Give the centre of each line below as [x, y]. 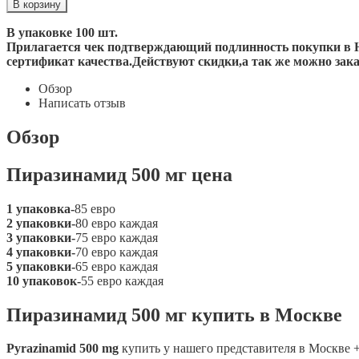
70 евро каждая [117, 252]
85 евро [95, 208]
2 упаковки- [41, 223]
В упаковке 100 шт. [62, 32]
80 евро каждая [117, 223]
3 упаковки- [41, 237]
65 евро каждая [117, 266]
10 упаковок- [44, 280]
